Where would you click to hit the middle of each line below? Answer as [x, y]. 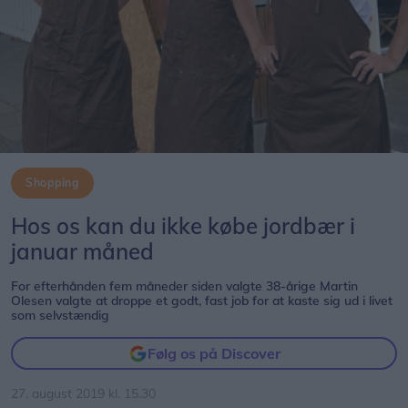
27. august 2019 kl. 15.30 [83, 393]
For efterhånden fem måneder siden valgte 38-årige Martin [184, 286]
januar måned [82, 251]
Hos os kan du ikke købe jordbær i [183, 226]
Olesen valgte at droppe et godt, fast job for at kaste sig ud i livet [202, 300]
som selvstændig [60, 315]
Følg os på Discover [214, 353]
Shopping [52, 183]
